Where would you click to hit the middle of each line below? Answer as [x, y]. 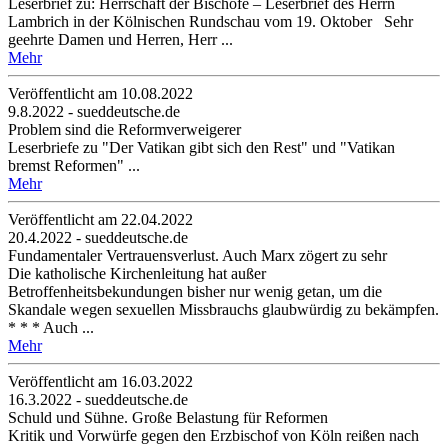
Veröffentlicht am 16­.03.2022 [100, 381]
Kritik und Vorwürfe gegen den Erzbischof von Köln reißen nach [213, 435]
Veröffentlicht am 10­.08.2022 [100, 93]
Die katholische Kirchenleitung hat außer [137, 273]
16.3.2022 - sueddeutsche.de [98, 399]
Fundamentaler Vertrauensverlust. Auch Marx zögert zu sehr [197, 255]
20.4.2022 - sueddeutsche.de [98, 237]
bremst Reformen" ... [74, 165]
